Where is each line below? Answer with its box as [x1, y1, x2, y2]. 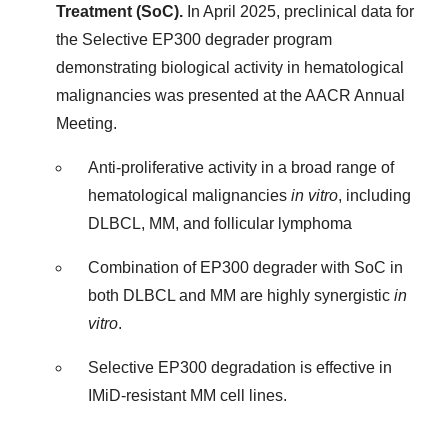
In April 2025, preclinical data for [183, 2, 414, 20]
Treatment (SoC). [56, 2, 183, 20]
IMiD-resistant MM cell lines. [88, 386, 287, 404]
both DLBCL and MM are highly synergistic [88, 286, 394, 304]
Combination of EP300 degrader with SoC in [88, 258, 403, 276]
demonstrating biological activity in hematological [56, 58, 404, 76]
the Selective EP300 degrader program [56, 30, 332, 48]
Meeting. [56, 114, 117, 132]
